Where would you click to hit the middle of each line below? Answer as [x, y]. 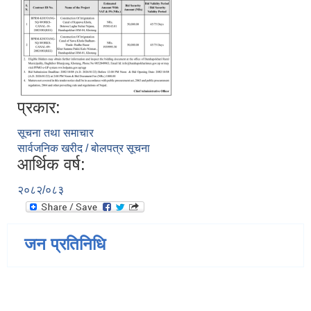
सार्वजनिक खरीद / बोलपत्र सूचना [84, 149]
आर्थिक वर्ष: [51, 165]
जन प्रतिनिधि [65, 244]
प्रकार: [39, 108]
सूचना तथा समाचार [56, 133]
